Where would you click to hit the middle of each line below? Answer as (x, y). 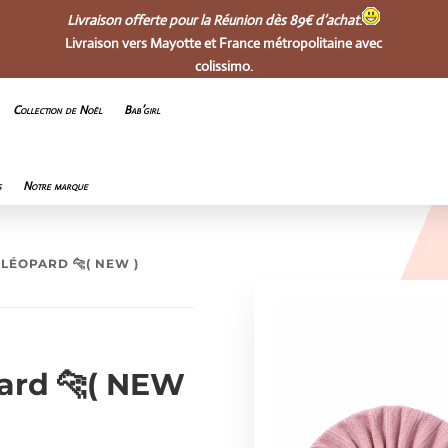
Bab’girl (142, 110)
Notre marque (56, 186)
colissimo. (223, 66)
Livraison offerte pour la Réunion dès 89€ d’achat (213, 20)
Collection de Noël (58, 110)
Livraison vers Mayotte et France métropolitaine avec (224, 43)
